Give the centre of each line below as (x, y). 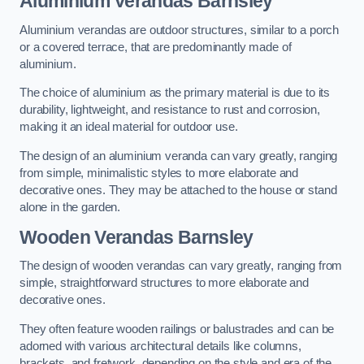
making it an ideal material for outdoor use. (129, 127)
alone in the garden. (70, 207)
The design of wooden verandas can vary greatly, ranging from (181, 266)
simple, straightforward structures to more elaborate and (164, 283)
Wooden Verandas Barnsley (136, 237)
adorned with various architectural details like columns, (160, 346)
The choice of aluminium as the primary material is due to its (175, 93)
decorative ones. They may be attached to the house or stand (178, 190)
